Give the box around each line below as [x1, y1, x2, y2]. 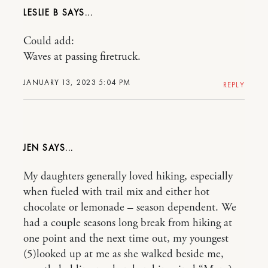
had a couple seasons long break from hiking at [23, 216, 232, 230]
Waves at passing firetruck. [23, 50, 141, 64]
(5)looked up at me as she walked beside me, [23, 247, 224, 261]
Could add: [23, 34, 74, 48]
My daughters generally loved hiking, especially [23, 169, 233, 184]
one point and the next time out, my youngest [23, 232, 229, 246]
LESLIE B [23, 7, 62, 19]
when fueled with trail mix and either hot [23, 185, 209, 199]
